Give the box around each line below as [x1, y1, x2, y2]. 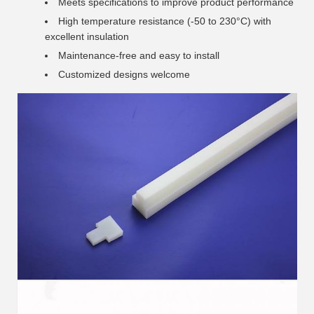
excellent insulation [45, 31, 129, 42]
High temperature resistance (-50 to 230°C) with [58, 15, 271, 27]
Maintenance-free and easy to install [58, 50, 219, 61]
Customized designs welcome [58, 69, 190, 80]
